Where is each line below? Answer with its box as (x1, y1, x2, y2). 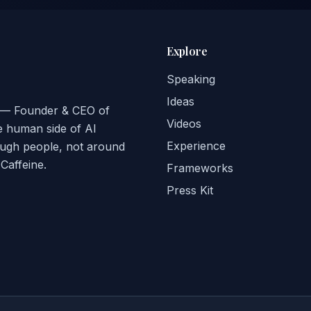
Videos (167, 117, 201, 131)
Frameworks (167, 161, 233, 175)
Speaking (167, 72, 215, 86)
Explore (167, 44, 208, 58)
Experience (167, 139, 226, 153)
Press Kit (167, 183, 213, 197)
